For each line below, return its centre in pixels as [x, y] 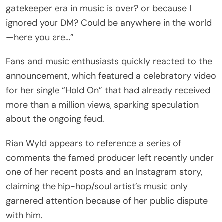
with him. [24, 215]
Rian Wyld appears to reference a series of [94, 143]
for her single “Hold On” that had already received [108, 90]
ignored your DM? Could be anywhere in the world [109, 23]
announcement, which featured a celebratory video [111, 76]
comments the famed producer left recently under [110, 157]
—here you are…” [40, 37]
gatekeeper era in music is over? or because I [99, 8]
